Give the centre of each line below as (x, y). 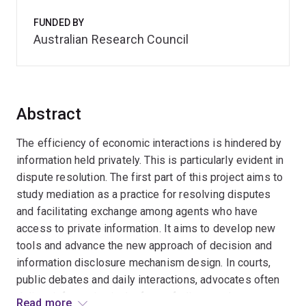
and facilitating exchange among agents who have (137, 211)
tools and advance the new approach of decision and (144, 246)
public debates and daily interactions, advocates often (148, 280)
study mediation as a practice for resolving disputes (144, 194)
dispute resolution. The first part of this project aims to (150, 177)
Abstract (49, 114)
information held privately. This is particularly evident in (150, 160)
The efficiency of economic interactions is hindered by (149, 143)
